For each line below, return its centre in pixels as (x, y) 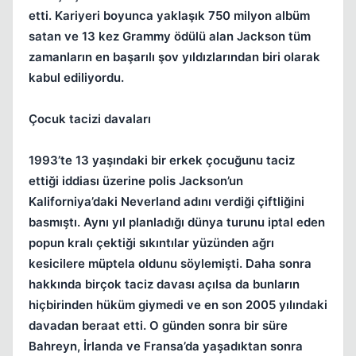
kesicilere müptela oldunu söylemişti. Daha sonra (170, 263)
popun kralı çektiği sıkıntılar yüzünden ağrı (151, 243)
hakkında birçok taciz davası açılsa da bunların (164, 284)
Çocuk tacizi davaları (90, 119)
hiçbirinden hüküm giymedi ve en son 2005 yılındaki (178, 305)
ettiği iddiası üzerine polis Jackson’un (136, 181)
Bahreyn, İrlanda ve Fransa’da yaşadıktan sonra (166, 346)
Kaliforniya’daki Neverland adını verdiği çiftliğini (166, 201)
